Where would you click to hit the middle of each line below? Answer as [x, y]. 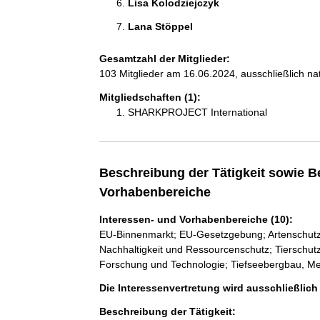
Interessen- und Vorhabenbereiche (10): [196, 219]
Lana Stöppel [161, 26]
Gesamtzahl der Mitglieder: [164, 59]
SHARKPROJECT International [197, 112]
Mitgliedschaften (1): [150, 97]
